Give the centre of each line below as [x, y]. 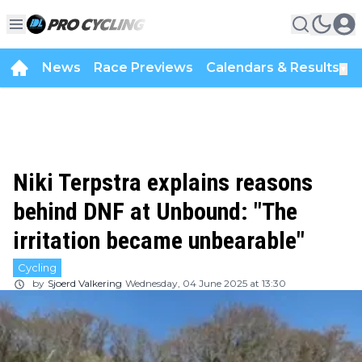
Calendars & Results [273, 67]
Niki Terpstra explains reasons [163, 182]
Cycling [37, 267]
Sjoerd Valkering [85, 283]
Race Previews [143, 67]
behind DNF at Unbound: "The [155, 211]
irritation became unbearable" [159, 240]
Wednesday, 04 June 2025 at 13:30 [206, 283]
